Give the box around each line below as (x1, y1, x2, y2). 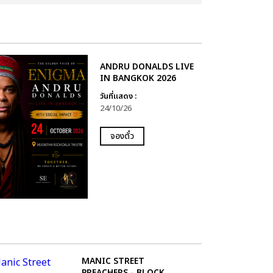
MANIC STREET (81, 254, 144, 268)
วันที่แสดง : (99, 90, 136, 102)
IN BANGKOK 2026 (99, 71, 176, 85)
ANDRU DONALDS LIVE (99, 60, 194, 73)
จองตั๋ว (110, 129, 134, 143)
